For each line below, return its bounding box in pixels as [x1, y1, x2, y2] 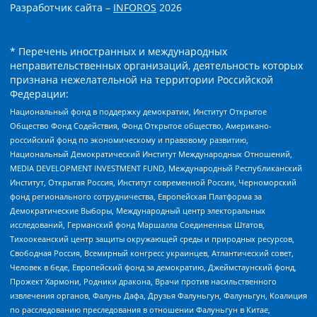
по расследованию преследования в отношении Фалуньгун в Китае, [10, 304, 270, 316]
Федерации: [10, 86, 69, 100]
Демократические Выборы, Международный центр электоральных [10, 205, 265, 217]
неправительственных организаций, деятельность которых [10, 58, 303, 72]
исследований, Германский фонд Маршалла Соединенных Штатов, [10, 219, 265, 231]
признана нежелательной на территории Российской [10, 72, 273, 86]
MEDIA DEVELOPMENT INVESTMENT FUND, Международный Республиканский [10, 163, 302, 174]
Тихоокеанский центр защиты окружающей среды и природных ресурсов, [10, 234, 294, 245]
